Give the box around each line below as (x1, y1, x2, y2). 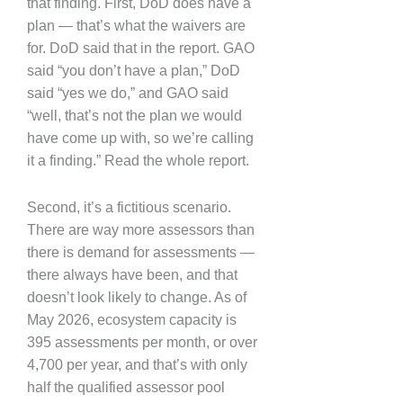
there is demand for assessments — (27, 245, 255, 260)
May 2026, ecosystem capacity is (27, 312, 237, 327)
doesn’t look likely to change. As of (27, 290, 246, 305)
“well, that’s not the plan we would (27, 107, 242, 123)
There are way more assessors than (27, 222, 255, 237)
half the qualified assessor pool (27, 380, 225, 395)
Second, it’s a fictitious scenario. (27, 200, 231, 215)
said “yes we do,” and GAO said (27, 85, 228, 101)
